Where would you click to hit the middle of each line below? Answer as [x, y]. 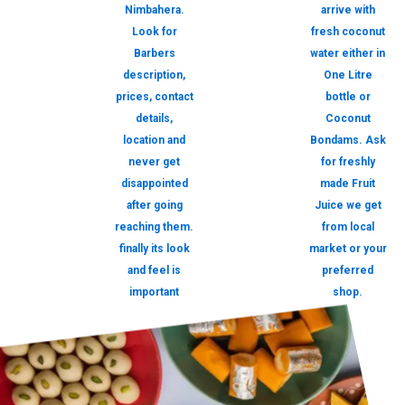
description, [154, 75]
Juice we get [348, 206]
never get [154, 162]
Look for [154, 32]
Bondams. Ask [348, 141]
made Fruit [348, 184]
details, [154, 119]
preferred [348, 271]
